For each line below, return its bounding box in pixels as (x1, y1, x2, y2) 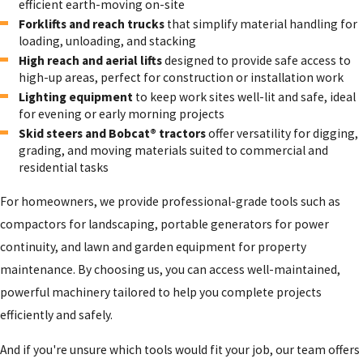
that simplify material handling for (164, 16, 358, 32)
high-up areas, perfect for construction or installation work (19, 70, 344, 86)
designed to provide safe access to (162, 53, 352, 69)
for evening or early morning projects (19, 106, 225, 122)
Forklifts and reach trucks (19, 16, 165, 32)
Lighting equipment (19, 89, 134, 105)
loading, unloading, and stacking (19, 33, 197, 49)
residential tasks (19, 160, 109, 176)
